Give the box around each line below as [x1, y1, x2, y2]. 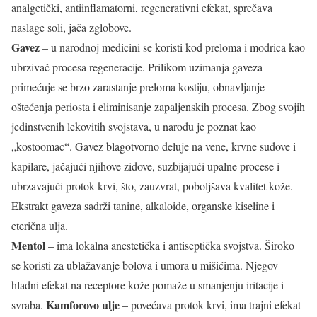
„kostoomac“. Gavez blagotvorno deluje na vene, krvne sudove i [11, 139, 296, 154]
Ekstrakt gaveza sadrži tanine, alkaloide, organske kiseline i [11, 198, 275, 213]
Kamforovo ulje [46, 296, 120, 313]
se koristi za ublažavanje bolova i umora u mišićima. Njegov [11, 258, 278, 272]
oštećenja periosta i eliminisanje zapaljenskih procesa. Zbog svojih [11, 99, 305, 114]
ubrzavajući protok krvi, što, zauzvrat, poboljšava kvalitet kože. [11, 178, 293, 193]
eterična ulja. [11, 218, 68, 233]
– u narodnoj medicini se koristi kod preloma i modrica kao [40, 40, 305, 54]
